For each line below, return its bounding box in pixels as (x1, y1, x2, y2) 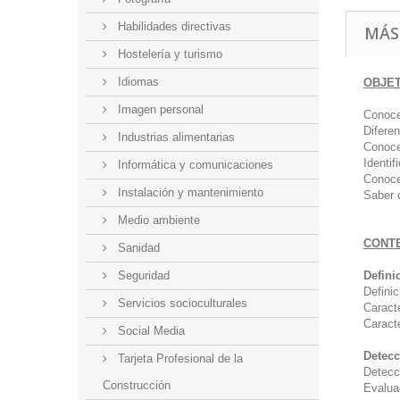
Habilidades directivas (114, 20, 232, 33)
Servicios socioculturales (114, 296, 248, 310)
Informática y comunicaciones (114, 158, 274, 171)
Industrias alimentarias (114, 130, 236, 144)
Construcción (103, 379, 171, 392)
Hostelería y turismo (114, 47, 223, 61)
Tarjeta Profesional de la (114, 352, 244, 365)
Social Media (114, 324, 186, 337)
